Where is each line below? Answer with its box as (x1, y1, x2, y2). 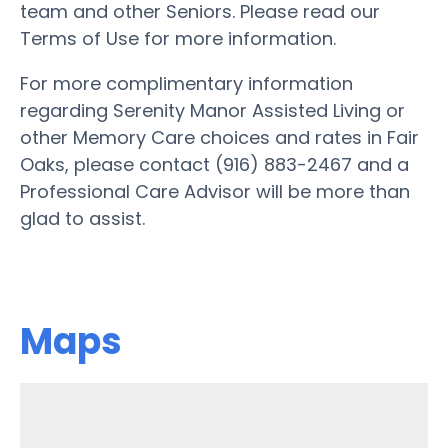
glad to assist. (20, 205, 145, 231)
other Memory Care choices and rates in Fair (20, 124, 419, 150)
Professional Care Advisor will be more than (20, 178, 410, 204)
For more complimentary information (20, 70, 353, 96)
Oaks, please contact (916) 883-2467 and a (20, 151, 409, 177)
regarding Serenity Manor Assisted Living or (20, 97, 405, 123)
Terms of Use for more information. (20, 25, 336, 51)
